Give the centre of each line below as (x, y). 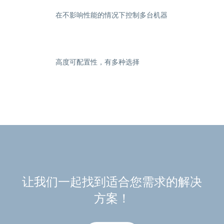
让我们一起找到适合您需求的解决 (112, 181)
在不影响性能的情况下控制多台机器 (112, 14)
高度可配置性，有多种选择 (98, 62)
